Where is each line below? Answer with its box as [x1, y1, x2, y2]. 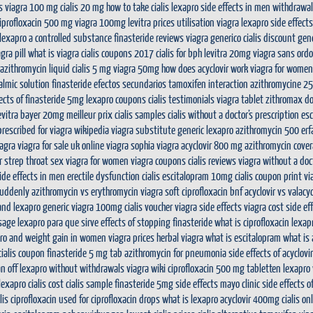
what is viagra [28, 46, 79, 59]
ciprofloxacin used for [10, 292, 89, 305]
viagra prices [108, 231, 154, 244]
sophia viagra [131, 138, 179, 152]
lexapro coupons [86, 92, 146, 105]
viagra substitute [111, 123, 175, 136]
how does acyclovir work [161, 61, 248, 75]
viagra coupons [131, 154, 186, 167]
